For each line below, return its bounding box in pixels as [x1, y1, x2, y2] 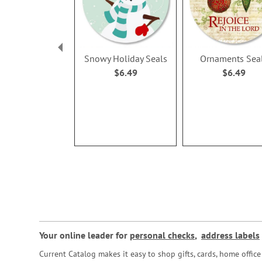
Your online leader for [39, 229, 130, 241]
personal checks [130, 229, 195, 241]
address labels [201, 229, 260, 241]
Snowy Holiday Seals [84, 53, 167, 65]
